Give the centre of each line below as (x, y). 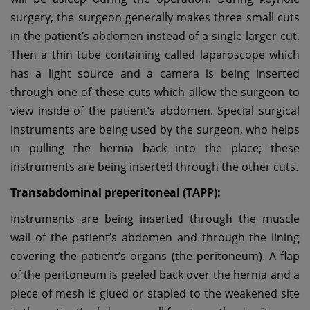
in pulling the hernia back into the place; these (155, 148)
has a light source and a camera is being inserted (155, 73)
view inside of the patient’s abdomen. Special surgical (155, 110)
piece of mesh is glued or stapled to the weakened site (155, 293)
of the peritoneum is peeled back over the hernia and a (155, 274)
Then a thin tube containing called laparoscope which (155, 54)
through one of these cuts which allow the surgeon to (155, 92)
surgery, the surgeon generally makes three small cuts (155, 17)
